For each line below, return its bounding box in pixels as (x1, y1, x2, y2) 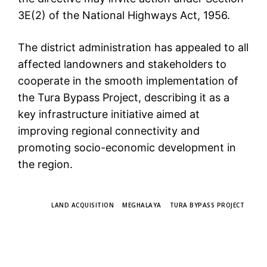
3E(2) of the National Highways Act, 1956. (18, 9, 230, 22)
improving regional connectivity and (18, 125, 200, 138)
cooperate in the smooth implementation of (18, 74, 238, 88)
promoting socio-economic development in (18, 141, 236, 154)
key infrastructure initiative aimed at (18, 108, 200, 121)
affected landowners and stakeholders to (18, 58, 226, 71)
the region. (18, 158, 73, 171)
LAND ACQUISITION (51, 201, 114, 210)
